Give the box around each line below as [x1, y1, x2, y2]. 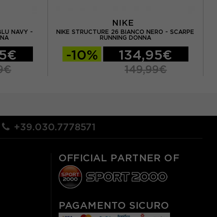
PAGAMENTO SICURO [58, 200, 170, 211]
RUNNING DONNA [99, 34, 151, 41]
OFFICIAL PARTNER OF [58, 152, 180, 163]
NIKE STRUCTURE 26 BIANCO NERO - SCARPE [56, 28, 195, 35]
